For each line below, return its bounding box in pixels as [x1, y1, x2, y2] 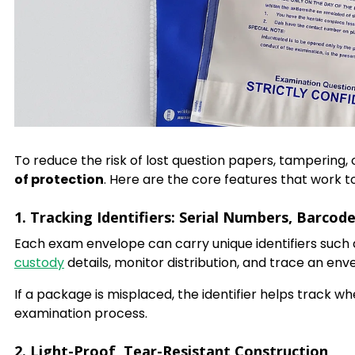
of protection [14, 170, 104, 189]
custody [14, 254, 64, 273]
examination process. [14, 304, 147, 323]
